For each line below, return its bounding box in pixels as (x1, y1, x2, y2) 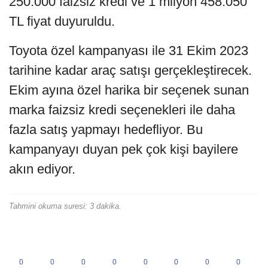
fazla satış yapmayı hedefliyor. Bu (9, 122, 203, 138)
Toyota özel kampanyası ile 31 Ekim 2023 (9, 43, 248, 59)
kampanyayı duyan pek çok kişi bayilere (9, 142, 238, 157)
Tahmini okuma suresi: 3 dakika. (9, 202, 121, 211)
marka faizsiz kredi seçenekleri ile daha (9, 102, 235, 118)
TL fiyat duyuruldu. (9, 14, 115, 29)
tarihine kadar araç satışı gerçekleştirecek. (9, 63, 252, 78)
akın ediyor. (9, 162, 75, 177)
